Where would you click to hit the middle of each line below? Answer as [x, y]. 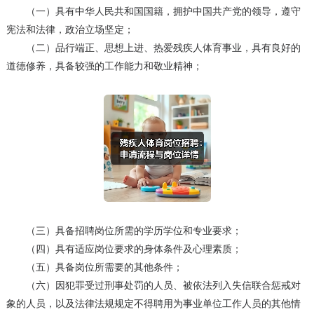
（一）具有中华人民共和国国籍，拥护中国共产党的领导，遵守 [153, 12]
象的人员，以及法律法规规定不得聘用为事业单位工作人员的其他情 [153, 304]
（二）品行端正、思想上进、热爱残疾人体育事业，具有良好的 [153, 48]
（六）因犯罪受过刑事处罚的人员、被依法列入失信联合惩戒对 [153, 286]
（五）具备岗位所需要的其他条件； [94, 267]
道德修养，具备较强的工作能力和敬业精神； [104, 66]
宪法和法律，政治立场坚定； [70, 30]
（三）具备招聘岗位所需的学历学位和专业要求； [124, 231]
